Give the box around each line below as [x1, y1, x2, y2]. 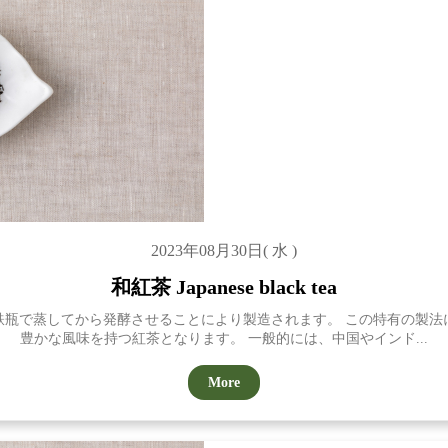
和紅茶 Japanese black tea [111, 276, 337, 298]
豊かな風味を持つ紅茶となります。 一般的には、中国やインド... [20, 331, 428, 346]
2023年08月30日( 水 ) [151, 242, 297, 259]
